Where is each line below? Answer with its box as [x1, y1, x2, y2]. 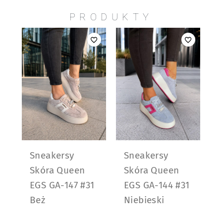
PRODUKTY [69, 10, 153, 23]
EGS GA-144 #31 [124, 179, 190, 191]
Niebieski [124, 194, 165, 206]
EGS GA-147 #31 [30, 179, 95, 191]
